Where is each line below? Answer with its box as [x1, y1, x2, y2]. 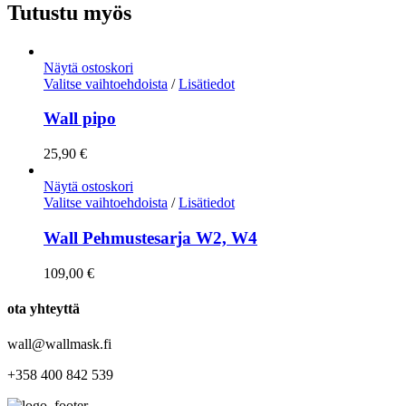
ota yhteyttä [7, 300, 80, 316]
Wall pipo [43, 109, 116, 129]
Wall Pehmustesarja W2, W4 [43, 227, 257, 247]
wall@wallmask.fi [7, 336, 111, 353]
